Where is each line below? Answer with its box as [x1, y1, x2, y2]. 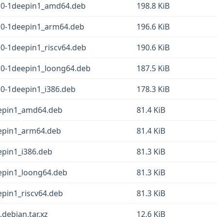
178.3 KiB [137, 84, 170, 94]
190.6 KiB [137, 42, 170, 53]
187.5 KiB [137, 63, 170, 74]
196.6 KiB [137, 21, 170, 32]
